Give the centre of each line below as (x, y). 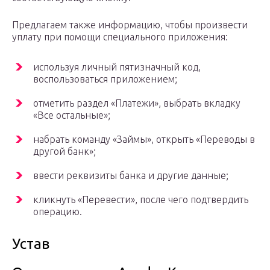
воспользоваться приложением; (105, 79)
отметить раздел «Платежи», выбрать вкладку (137, 103)
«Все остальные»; (72, 115)
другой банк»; (64, 152)
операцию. (58, 212)
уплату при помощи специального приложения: (120, 37)
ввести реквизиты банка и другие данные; (131, 176)
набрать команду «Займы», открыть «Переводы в (144, 140)
